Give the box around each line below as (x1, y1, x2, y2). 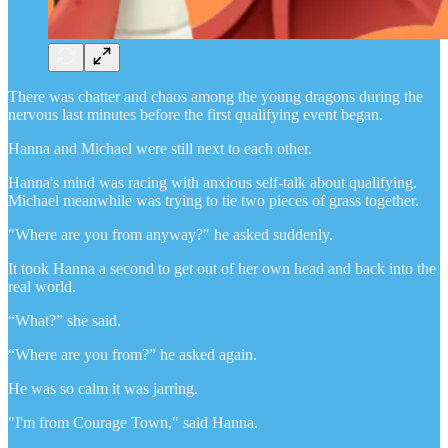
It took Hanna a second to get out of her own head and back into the (8, 259, 436, 277)
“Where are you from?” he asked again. (8, 345, 257, 363)
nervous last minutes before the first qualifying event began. (8, 105, 383, 123)
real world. (8, 277, 76, 295)
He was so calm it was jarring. (8, 379, 198, 397)
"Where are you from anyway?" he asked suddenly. (8, 225, 333, 243)
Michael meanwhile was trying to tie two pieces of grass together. (8, 191, 419, 209)
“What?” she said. (8, 311, 121, 329)
